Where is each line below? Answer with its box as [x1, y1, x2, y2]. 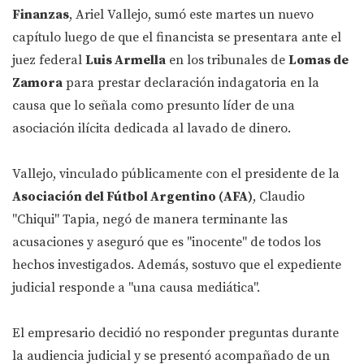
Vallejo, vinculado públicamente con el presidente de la [12, 166, 340, 183]
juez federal [12, 52, 85, 69]
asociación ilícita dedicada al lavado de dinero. [12, 120, 291, 137]
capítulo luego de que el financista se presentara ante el [12, 29, 341, 46]
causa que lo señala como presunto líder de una [12, 97, 295, 115]
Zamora [12, 75, 63, 92]
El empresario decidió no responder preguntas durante [12, 325, 339, 342]
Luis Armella [85, 52, 166, 69]
